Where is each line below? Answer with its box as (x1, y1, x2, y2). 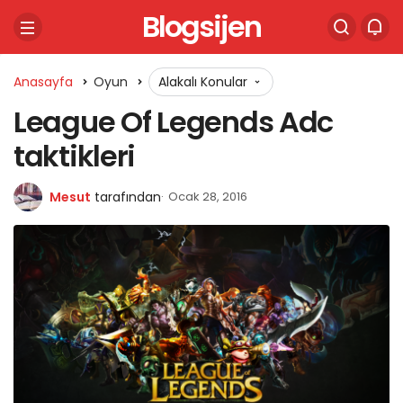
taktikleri (13, 136, 136, 176)
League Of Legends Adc (13, 102, 334, 142)
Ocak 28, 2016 (168, 188, 247, 205)
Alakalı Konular (158, 73, 251, 91)
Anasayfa (13, 73, 73, 91)
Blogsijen (142, 6, 261, 47)
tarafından (94, 188, 161, 206)
